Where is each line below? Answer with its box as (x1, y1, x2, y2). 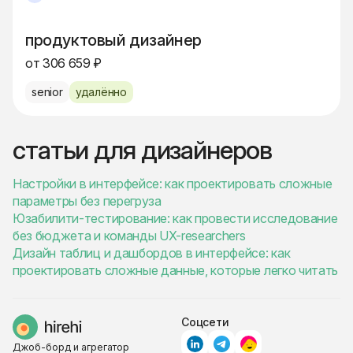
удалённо (75, 85, 128, 99)
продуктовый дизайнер (25, 31, 202, 50)
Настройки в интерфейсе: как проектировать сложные (13, 176, 333, 192)
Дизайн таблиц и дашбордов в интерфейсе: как (13, 245, 291, 262)
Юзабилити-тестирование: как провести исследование (13, 210, 338, 227)
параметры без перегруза (13, 193, 162, 210)
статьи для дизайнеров (13, 135, 272, 166)
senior (32, 85, 63, 99)
